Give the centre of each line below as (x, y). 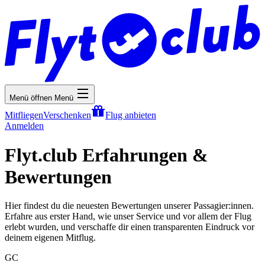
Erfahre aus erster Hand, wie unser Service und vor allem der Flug (128, 216)
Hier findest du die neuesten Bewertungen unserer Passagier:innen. (129, 206)
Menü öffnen (31, 98)
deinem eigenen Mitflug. (50, 238)
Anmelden (24, 126)
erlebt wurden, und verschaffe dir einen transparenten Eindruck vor (130, 227)
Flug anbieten (131, 115)
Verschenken (67, 115)
